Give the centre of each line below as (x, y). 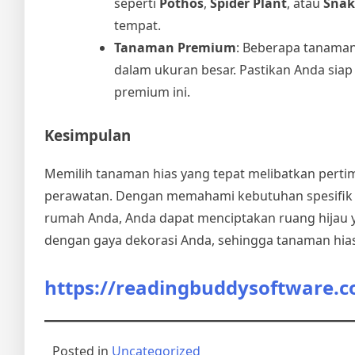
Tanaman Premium (175, 47)
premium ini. (152, 92)
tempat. (137, 25)
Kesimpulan (88, 135)
